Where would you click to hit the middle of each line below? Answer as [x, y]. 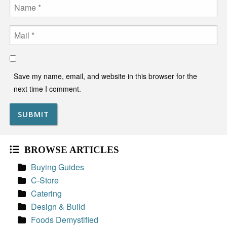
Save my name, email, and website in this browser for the [106, 76]
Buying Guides [57, 167]
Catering [46, 193]
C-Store [45, 180]
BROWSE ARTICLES [71, 149]
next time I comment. [48, 89]
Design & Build [58, 206]
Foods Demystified [64, 219]
